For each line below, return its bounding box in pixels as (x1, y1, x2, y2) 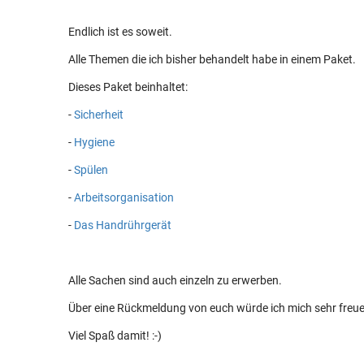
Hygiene (74, 136, 115, 149)
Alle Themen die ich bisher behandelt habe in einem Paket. (68, 53, 356, 66)
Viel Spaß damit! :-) (68, 329, 162, 342)
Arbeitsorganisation (74, 191, 174, 204)
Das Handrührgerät (74, 219, 171, 232)
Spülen (74, 163, 108, 176)
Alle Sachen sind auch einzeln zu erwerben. (68, 274, 282, 287)
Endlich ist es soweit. (68, 25, 172, 38)
